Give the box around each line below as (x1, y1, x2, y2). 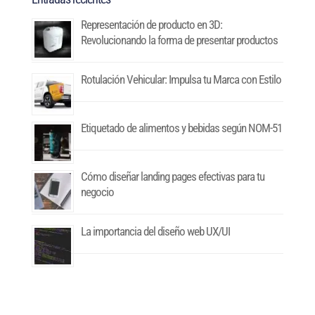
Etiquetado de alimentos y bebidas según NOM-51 (80, 121, 282, 136)
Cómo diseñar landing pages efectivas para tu (80, 169, 264, 184)
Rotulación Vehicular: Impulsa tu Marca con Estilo (80, 72, 281, 87)
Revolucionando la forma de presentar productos (80, 33, 278, 48)
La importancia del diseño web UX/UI (80, 224, 230, 239)
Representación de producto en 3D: (80, 18, 222, 32)
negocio (80, 185, 114, 200)
